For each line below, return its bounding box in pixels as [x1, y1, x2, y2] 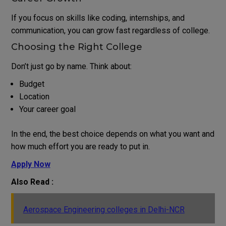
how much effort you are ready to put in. [11, 142, 150, 152]
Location [19, 92, 49, 102]
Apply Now [11, 159, 50, 169]
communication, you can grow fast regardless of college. [11, 26, 210, 36]
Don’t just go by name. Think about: [11, 62, 132, 72]
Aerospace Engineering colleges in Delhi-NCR [23, 205, 185, 215]
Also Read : [11, 177, 53, 187]
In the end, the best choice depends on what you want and [11, 129, 214, 139]
